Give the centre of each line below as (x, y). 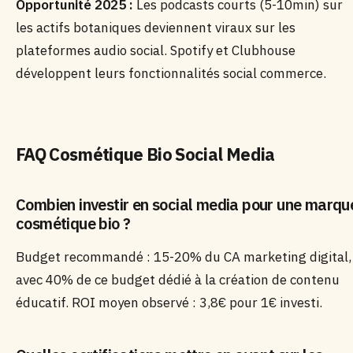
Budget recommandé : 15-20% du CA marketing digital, (184, 257)
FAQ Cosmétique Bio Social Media (145, 154)
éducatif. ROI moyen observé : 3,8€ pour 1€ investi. (169, 303)
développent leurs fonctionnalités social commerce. (171, 73)
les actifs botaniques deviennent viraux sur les (156, 28)
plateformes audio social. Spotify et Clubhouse (156, 50)
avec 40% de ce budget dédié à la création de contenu (178, 280)
